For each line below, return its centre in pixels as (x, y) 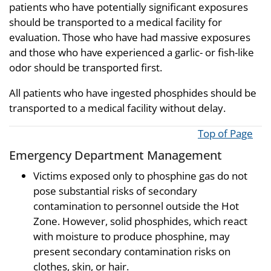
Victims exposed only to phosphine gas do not (140, 175)
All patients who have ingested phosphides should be (133, 93)
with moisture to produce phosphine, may (132, 236)
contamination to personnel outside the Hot (136, 206)
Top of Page (225, 134)
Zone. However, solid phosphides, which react (140, 221)
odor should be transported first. (86, 68)
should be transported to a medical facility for (116, 22)
